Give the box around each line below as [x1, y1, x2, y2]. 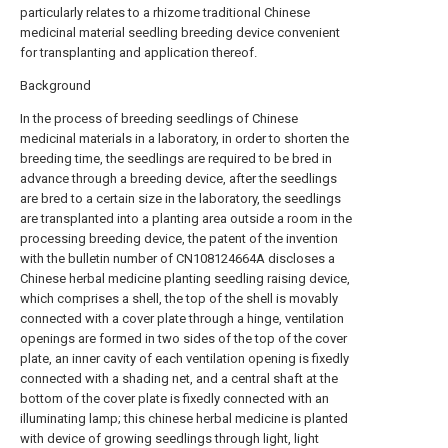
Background [20, 78, 91, 93]
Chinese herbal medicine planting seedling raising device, [20, 271, 350, 286]
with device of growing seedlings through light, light [20, 431, 319, 446]
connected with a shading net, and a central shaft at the [20, 371, 338, 386]
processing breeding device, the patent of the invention [20, 231, 338, 246]
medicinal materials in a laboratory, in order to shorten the [20, 131, 349, 146]
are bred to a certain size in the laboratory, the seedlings [20, 191, 341, 206]
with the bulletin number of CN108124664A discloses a [20, 251, 335, 266]
